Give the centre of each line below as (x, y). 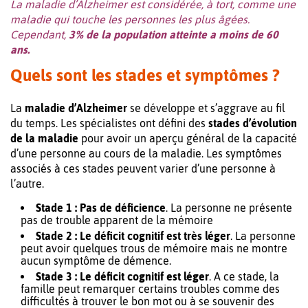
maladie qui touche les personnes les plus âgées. (130, 19)
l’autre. (27, 183)
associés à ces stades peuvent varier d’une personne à (143, 168)
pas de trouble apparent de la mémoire (117, 220)
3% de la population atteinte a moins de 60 (174, 34)
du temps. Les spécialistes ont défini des (109, 123)
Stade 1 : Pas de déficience (101, 207)
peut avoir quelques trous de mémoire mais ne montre (154, 248)
